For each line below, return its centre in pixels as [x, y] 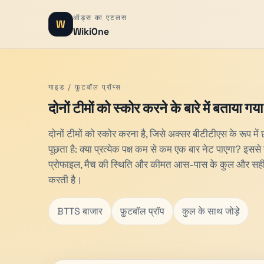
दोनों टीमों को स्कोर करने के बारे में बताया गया [156, 108]
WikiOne [91, 32]
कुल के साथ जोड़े [211, 211]
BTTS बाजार [80, 211]
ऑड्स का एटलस [100, 18]
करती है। [65, 180]
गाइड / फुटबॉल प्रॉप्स [85, 87]
